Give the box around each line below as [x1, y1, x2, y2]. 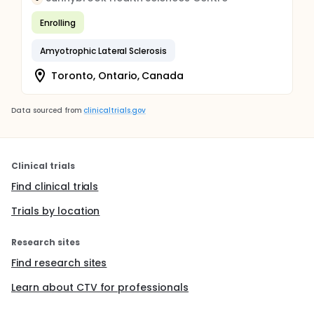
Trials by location [11, 204, 100, 218]
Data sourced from [11, 105, 82, 116]
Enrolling [40, 16, 76, 29]
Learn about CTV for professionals [11, 280, 189, 294]
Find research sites [11, 256, 107, 270]
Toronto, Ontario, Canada [51, 68, 184, 83]
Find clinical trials [11, 179, 99, 193]
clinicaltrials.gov [83, 105, 146, 116]
